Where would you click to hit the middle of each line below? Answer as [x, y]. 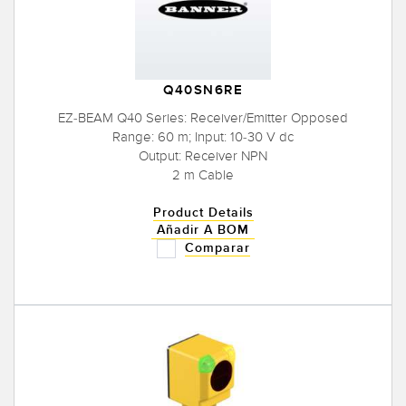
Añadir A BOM [203, 229]
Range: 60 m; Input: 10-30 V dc [203, 136]
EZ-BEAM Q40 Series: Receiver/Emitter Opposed [203, 117]
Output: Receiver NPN [203, 155]
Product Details [203, 212]
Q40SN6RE [203, 91]
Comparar [217, 247]
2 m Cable [203, 174]
